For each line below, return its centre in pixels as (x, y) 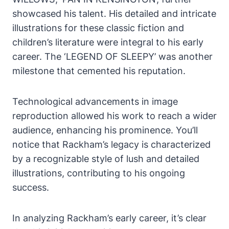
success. (31, 188)
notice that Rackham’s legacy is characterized (111, 145)
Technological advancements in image (95, 102)
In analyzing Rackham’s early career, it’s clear (109, 218)
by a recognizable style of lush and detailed (106, 159)
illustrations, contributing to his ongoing (99, 173)
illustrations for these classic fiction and (98, 28)
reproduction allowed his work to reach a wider (114, 116)
